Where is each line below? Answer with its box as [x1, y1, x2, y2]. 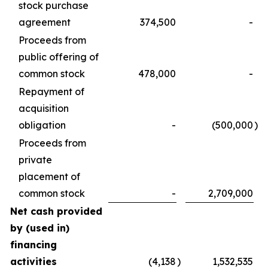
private [19, 153, 52, 166]
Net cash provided [10, 205, 102, 217]
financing [10, 238, 57, 251]
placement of [19, 170, 80, 182]
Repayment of [19, 85, 84, 98]
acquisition [19, 102, 69, 114]
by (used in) [10, 221, 69, 234]
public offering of [19, 50, 99, 63]
